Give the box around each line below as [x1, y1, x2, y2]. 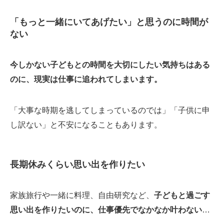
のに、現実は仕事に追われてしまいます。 [10, 74, 162, 84]
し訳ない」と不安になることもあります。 [10, 119, 162, 129]
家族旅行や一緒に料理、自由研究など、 [10, 190, 154, 200]
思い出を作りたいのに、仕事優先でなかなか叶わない [10, 205, 202, 214]
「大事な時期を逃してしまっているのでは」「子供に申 [10, 105, 210, 114]
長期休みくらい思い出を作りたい [10, 159, 147, 169]
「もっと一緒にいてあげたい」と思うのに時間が [10, 16, 208, 27]
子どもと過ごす [154, 190, 210, 200]
